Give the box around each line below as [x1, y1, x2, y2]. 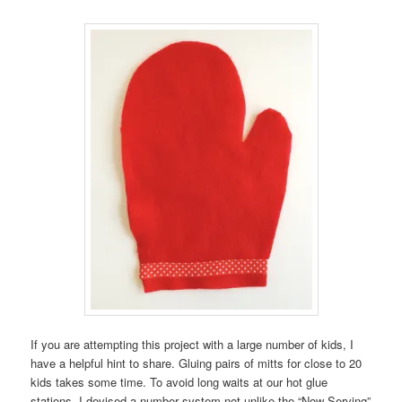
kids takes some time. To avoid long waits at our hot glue [31, 372, 328, 390]
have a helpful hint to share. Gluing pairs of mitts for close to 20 [31, 354, 363, 371]
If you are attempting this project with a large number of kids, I [31, 335, 354, 353]
